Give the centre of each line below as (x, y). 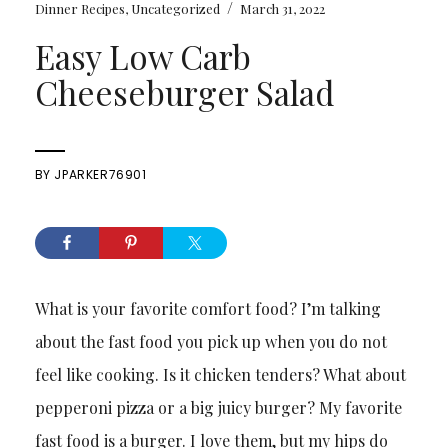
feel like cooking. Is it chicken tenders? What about (220, 375)
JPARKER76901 (100, 175)
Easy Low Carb (142, 56)
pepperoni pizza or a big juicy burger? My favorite (218, 408)
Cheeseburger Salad (184, 92)
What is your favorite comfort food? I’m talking (207, 309)
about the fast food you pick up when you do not (210, 342)
